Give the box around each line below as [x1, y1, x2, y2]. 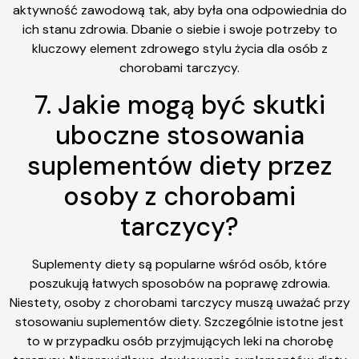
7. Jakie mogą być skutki [34, 87, 325, 122]
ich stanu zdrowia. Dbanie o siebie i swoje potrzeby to [22, 21, 337, 38]
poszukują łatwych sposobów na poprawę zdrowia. [29, 274, 330, 292]
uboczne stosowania [54, 118, 305, 152]
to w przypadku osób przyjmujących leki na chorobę [26, 332, 333, 349]
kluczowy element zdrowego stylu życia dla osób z [31, 40, 328, 58]
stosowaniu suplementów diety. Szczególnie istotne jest [15, 313, 344, 330]
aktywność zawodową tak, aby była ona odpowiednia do [12, 2, 347, 19]
